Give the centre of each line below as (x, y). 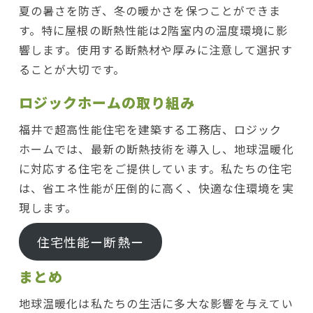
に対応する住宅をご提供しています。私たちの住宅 (155, 168)
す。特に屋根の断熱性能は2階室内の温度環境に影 (153, 30)
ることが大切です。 (72, 69)
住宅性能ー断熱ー (90, 241)
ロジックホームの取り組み (107, 102)
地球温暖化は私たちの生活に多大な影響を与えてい (156, 303)
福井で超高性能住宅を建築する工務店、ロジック (150, 129)
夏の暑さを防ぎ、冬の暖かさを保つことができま (150, 10)
